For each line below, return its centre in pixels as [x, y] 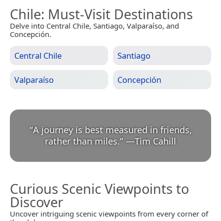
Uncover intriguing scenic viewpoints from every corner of [109, 213]
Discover [37, 202]
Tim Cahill [155, 141]
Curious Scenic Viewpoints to [99, 188]
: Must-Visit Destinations [117, 14]
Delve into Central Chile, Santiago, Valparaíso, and [94, 25]
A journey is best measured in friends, [112, 129]
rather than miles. [82, 141]
